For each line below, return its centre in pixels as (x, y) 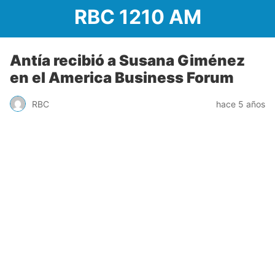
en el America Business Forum (122, 78)
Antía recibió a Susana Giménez (127, 60)
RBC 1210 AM (137, 17)
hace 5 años (241, 104)
